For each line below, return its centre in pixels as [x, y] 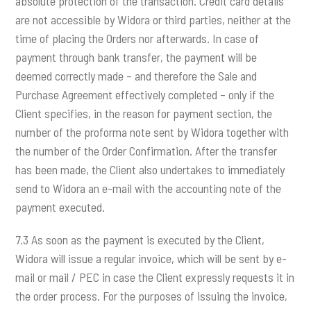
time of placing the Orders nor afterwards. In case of [137, 39]
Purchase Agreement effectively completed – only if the [145, 95]
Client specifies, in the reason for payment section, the [144, 114]
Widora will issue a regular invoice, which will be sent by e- [151, 258]
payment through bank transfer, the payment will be [136, 57]
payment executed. [60, 207]
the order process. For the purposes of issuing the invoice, [152, 295]
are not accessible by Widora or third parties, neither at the [153, 20]
